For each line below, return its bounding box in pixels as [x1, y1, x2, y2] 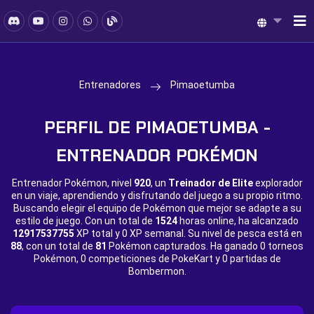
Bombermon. [128, 266, 186, 277]
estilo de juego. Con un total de [15, 215, 155, 226]
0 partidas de [221, 253, 281, 264]
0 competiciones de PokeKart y [80, 253, 222, 264]
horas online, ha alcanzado [177, 215, 299, 226]
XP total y [74, 228, 122, 239]
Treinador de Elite [168, 177, 253, 189]
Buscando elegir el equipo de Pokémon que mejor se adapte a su [13, 203, 301, 214]
